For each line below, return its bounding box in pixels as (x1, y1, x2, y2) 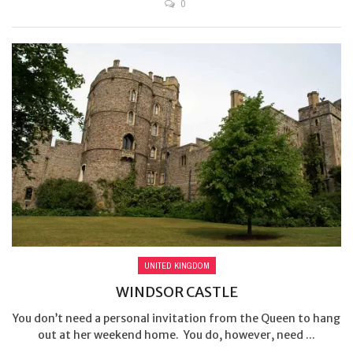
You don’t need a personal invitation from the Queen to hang (13, 311, 340, 326)
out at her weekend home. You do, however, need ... (38, 328, 315, 343)
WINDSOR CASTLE (115, 283, 238, 302)
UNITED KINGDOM (143, 260, 210, 272)
